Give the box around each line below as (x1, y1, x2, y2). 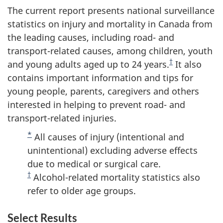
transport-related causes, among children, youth (7, 44, 213, 57)
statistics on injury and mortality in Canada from (7, 17, 213, 30)
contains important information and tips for (7, 71, 193, 84)
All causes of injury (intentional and (32, 131, 184, 143)
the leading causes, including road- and (7, 31, 174, 43)
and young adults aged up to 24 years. (7, 58, 169, 70)
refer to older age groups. (27, 185, 136, 197)
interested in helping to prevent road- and (7, 98, 185, 111)
